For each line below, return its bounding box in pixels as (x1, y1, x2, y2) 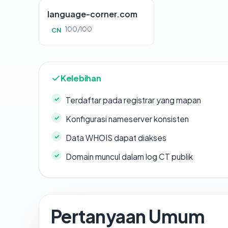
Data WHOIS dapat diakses (66, 133, 166, 143)
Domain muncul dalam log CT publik (66, 152, 193, 162)
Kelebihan (61, 73, 101, 84)
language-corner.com (47, 9, 137, 20)
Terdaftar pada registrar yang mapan (66, 95, 201, 105)
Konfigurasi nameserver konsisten (66, 114, 189, 124)
